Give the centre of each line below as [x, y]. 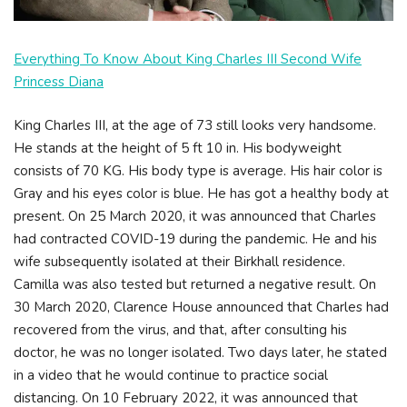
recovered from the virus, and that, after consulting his [180, 329]
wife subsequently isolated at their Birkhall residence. [179, 261]
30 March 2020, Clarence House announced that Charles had [201, 307]
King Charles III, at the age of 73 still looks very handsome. [195, 125]
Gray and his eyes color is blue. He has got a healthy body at [201, 193]
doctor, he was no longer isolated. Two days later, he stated [200, 352]
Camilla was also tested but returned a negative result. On [195, 284]
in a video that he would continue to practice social [171, 375]
